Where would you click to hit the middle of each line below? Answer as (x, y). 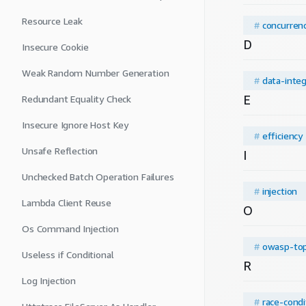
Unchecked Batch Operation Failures (98, 177)
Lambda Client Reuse (67, 203)
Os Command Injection (70, 228)
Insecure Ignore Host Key (75, 125)
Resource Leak (52, 21)
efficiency (282, 136)
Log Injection (49, 280)
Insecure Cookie (55, 47)
